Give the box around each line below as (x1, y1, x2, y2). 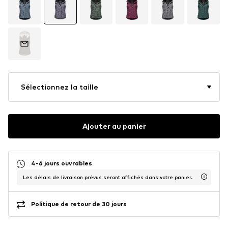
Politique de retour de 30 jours (31, 200, 127, 208)
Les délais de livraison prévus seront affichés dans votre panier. (23, 174, 192, 180)
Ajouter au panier (82, 122, 146, 131)
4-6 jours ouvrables (31, 159, 92, 167)
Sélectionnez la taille (21, 82, 98, 91)
